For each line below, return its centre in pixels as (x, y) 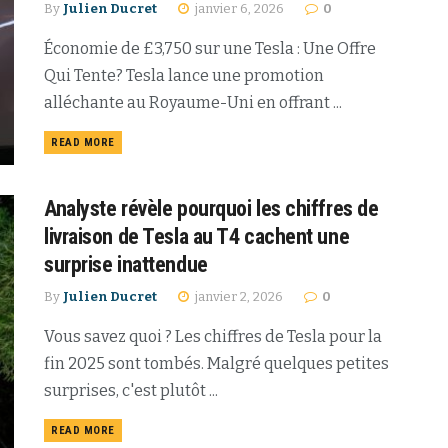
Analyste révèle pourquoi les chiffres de (211, 208)
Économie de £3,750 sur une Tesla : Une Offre (210, 49)
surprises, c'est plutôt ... (131, 390)
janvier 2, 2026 (237, 296)
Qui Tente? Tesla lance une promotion (184, 76)
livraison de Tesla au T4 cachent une (197, 236)
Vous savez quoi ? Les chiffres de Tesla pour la (213, 336)
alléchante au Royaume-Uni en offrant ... (193, 103)
